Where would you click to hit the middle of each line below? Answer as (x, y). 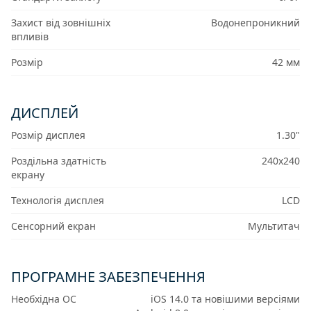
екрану (28, 175)
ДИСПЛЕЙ (45, 113)
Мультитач (274, 226)
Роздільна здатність (59, 161)
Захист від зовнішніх (61, 23)
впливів (30, 37)
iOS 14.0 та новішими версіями (225, 299)
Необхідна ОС (44, 299)
